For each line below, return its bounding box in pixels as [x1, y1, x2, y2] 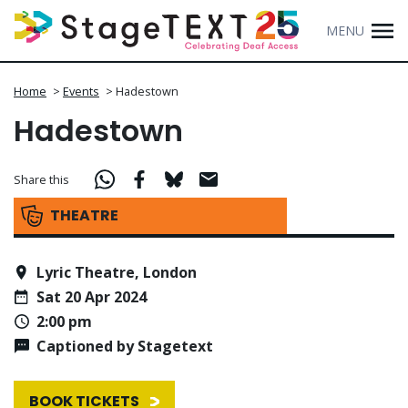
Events [63, 83, 99, 100]
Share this [14, 170, 69, 188]
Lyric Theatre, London [36, 261, 197, 282]
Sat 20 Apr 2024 [36, 287, 147, 308]
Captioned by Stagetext [36, 336, 213, 357]
